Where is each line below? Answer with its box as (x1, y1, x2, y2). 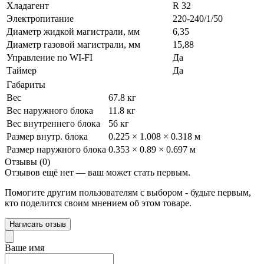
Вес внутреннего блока (6, 118, 100, 128)
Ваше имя (5, 242, 44, 253)
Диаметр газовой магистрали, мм (6, 39, 140, 49)
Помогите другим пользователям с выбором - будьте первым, (5, 187, 251, 197)
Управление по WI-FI (6, 52, 93, 62)
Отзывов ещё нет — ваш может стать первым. (5, 167, 190, 177)
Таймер (6, 65, 37, 75)
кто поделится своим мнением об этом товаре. (5, 197, 192, 208)
